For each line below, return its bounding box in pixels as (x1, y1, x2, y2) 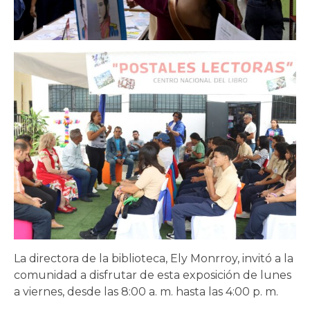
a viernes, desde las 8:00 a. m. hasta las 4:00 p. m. (14, 284, 278, 298)
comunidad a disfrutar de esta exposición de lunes (14, 268, 291, 282)
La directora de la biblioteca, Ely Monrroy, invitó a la (14, 251, 293, 265)
